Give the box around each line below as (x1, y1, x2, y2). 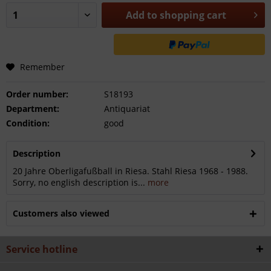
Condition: (6, 117, 50, 129)
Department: (6, 103, 59, 114)
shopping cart (160, 8, 227, 22)
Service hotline (6, 243, 77, 256)
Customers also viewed (13, 207, 109, 219)
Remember (20, 61, 65, 73)
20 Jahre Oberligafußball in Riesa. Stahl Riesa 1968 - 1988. (13, 165, 248, 177)
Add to (126, 8, 158, 22)
